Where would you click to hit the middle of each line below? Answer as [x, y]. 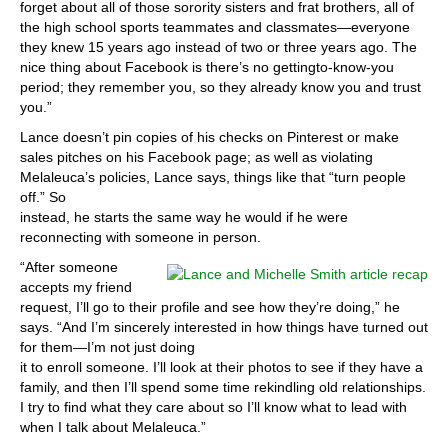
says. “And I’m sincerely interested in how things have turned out [224, 327]
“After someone [69, 267]
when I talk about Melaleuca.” [113, 427]
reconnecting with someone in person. [140, 237]
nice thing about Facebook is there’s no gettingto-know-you [207, 67]
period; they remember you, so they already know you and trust [220, 87]
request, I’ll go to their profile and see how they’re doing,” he [210, 307]
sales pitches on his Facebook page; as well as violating [196, 157]
